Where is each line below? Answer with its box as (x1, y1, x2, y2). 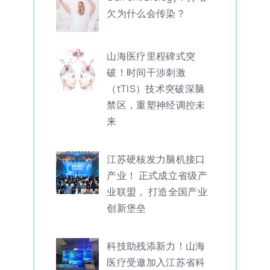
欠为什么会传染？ (107, 6, 186, 20)
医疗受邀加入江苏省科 (107, 255, 206, 269)
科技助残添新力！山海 (107, 239, 206, 253)
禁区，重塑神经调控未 (107, 98, 206, 111)
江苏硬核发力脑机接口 (107, 152, 206, 166)
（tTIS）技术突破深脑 (107, 81, 205, 95)
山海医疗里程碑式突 (107, 49, 196, 63)
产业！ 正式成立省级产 (107, 168, 207, 182)
